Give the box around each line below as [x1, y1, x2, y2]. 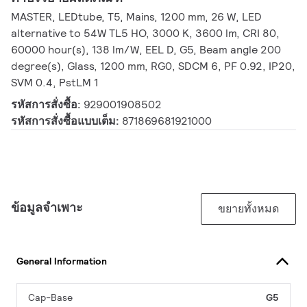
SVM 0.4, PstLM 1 [11, 75, 98, 90]
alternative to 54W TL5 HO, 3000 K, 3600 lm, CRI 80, [11, 26, 280, 41]
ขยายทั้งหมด [218, 201, 279, 217]
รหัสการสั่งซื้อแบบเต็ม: [11, 114, 122, 129]
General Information [16, 254, 107, 267]
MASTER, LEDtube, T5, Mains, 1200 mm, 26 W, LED [11, 10, 262, 25]
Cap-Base [28, 291, 73, 304]
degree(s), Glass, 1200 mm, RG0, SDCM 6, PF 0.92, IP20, [11, 59, 295, 74]
